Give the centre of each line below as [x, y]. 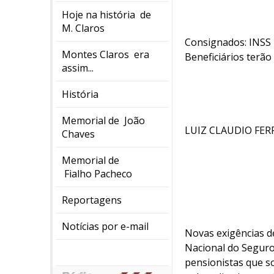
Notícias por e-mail [105, 226]
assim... [78, 68]
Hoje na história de [106, 15]
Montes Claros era [106, 54]
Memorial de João [103, 120]
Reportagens [92, 200]
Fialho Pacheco [97, 174]
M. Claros [83, 28]
